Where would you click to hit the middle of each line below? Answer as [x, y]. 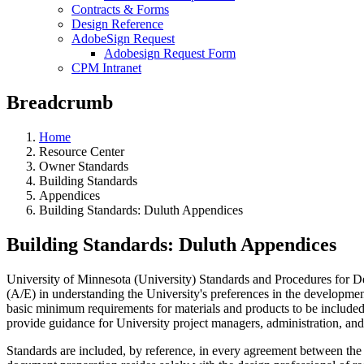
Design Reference [117, 24]
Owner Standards [84, 166]
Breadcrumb [60, 102]
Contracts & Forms [120, 9]
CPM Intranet [106, 68]
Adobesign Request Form [170, 53]
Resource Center [82, 151]
